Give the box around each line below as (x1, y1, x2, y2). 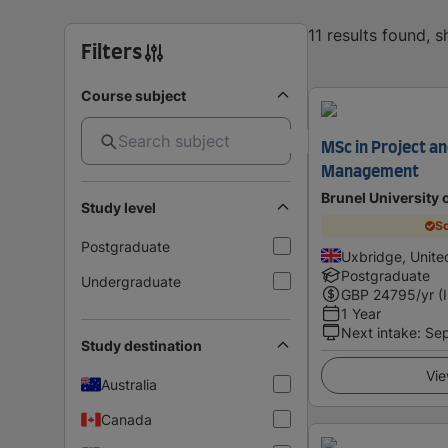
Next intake (341, 323, 417, 341)
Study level (81, 198, 156, 216)
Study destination (81, 336, 202, 354)
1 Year (341, 304, 381, 322)
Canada (101, 410, 152, 428)
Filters (81, 42, 142, 63)
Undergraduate (81, 272, 181, 290)
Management (321, 163, 419, 180)
